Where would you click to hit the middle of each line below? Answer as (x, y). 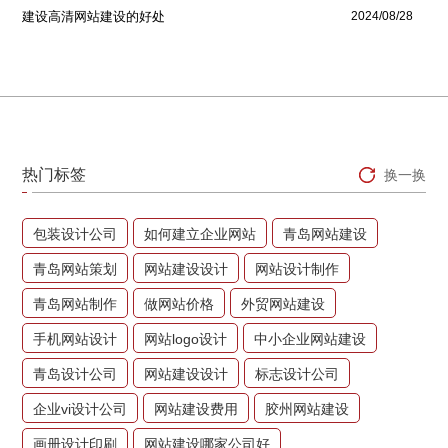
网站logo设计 (186, 338)
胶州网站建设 (307, 408)
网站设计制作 (297, 268)
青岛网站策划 (75, 268)
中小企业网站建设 (310, 338)
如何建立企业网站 (200, 233)
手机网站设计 (75, 338)
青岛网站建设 (325, 233)
